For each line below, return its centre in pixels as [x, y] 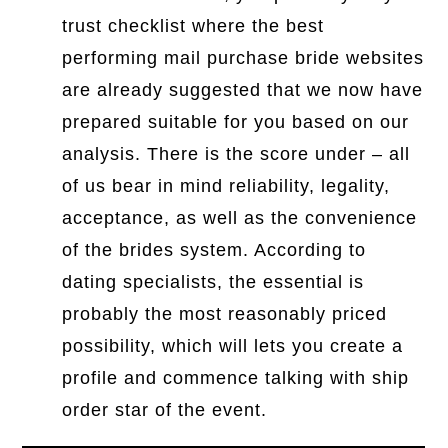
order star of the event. [165, 410]
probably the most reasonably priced [225, 314]
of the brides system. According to [214, 250]
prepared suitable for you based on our [236, 122]
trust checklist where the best [193, 26]
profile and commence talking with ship [236, 378]
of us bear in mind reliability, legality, [226, 186]
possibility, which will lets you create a [233, 346]
